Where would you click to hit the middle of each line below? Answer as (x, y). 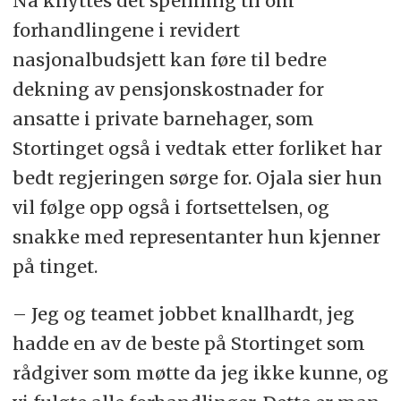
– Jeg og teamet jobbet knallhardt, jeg (183, 314)
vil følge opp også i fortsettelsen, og (171, 208)
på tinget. (55, 267)
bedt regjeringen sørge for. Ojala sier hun (197, 178)
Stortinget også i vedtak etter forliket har (197, 149)
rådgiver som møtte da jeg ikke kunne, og (200, 373)
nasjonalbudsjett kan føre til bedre (169, 60)
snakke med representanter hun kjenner (196, 237)
